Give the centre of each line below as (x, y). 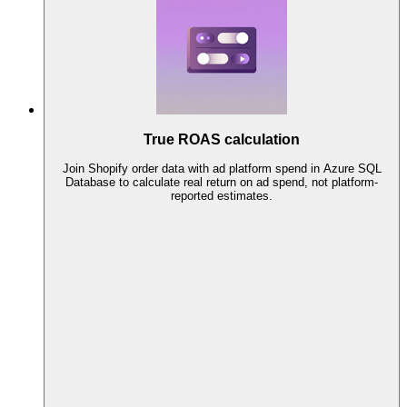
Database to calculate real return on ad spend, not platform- (222, 183)
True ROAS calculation (222, 139)
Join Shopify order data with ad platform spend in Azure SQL (222, 169)
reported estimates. (222, 196)
